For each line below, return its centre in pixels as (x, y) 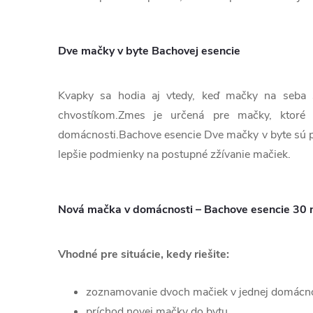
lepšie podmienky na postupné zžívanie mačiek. (174, 155)
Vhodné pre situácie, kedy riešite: (144, 255)
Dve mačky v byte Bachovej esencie (149, 51)
